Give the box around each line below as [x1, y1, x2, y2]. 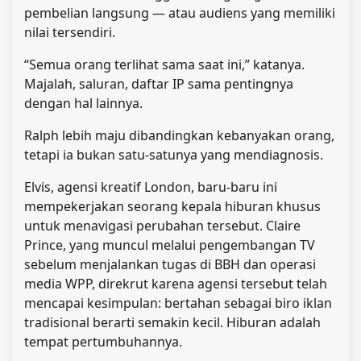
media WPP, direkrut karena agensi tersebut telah [24, 274, 327, 293]
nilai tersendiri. [24, 23, 115, 41]
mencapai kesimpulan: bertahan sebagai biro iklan [24, 293, 332, 312]
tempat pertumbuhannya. [24, 332, 182, 351]
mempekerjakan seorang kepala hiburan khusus [24, 197, 321, 215]
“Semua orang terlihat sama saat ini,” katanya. [24, 55, 305, 73]
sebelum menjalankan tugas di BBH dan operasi [24, 255, 316, 273]
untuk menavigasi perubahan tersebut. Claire [24, 216, 301, 234]
